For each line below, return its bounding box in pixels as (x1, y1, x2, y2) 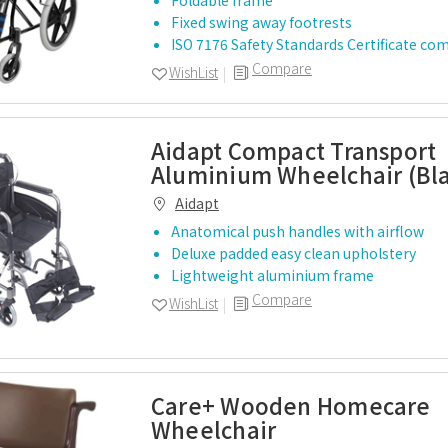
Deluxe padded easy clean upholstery (171, 243, 416, 263)
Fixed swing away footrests (171, 12, 352, 32)
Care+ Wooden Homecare (151, 389, 431, 421)
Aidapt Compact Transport (151, 134, 437, 166)
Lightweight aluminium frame (171, 265, 374, 285)
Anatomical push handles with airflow (171, 221, 424, 241)
